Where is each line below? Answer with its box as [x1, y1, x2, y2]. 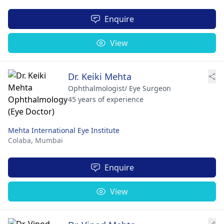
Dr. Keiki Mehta [68, 70, 131, 82]
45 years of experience [68, 94, 143, 104]
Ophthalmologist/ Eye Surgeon [68, 83, 171, 93]
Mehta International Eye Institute [8, 125, 119, 135]
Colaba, [8, 135, 35, 145]
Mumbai [35, 135, 63, 145]
